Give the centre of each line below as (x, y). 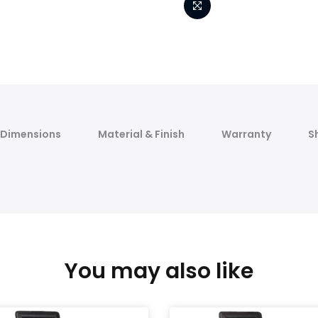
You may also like (159, 272)
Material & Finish (141, 134)
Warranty (246, 134)
